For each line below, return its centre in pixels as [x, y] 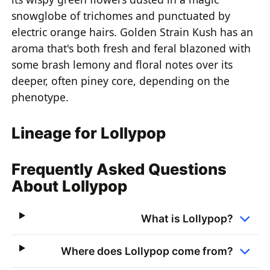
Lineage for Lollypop [89, 133]
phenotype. [40, 97]
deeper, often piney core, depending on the [121, 81]
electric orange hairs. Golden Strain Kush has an [133, 32]
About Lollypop [70, 186]
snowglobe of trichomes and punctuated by [121, 16]
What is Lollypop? [187, 218]
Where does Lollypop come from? [147, 251]
